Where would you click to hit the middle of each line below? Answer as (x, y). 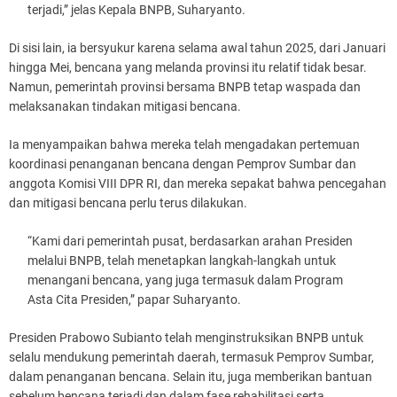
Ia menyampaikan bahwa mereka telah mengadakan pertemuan (184, 144)
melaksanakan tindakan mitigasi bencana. (125, 106)
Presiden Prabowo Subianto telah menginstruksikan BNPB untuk (186, 338)
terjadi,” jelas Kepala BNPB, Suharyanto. (136, 10)
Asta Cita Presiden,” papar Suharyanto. (134, 300)
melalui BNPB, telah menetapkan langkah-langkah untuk (182, 261)
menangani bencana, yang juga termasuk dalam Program (185, 280)
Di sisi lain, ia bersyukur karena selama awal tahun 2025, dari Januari (197, 48)
